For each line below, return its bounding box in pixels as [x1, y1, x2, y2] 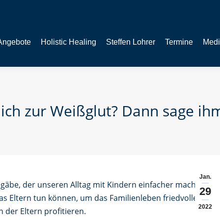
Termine [165, 38, 193, 46]
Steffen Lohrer [106, 38, 155, 46]
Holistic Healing [41, 38, 96, 46]
